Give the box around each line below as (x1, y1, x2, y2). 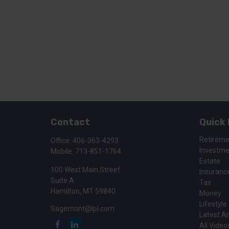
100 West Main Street (50, 165, 120, 174)
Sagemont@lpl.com (50, 204, 114, 213)
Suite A (50, 176, 74, 185)
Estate (199, 156, 221, 165)
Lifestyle (199, 199, 227, 208)
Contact (50, 116, 90, 128)
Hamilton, (50, 187, 81, 195)
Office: (50, 136, 73, 145)
